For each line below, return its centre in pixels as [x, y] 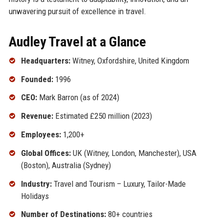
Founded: [37, 79]
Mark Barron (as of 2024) [78, 98]
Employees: [41, 134]
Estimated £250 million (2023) [102, 116]
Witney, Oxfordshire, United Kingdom [130, 60]
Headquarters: [45, 60]
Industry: [36, 184]
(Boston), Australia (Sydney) [66, 165]
